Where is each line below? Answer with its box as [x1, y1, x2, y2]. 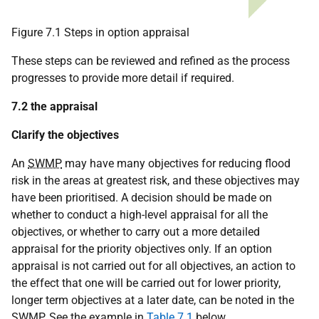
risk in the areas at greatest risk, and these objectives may [11, 173, 300, 187]
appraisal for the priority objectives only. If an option [11, 241, 272, 256]
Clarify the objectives [11, 127, 119, 142]
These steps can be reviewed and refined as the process [11, 53, 290, 68]
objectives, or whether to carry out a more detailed [11, 224, 260, 239]
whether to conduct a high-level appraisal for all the [11, 207, 268, 221]
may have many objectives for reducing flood [62, 156, 291, 170]
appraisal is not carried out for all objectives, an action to [11, 258, 296, 273]
